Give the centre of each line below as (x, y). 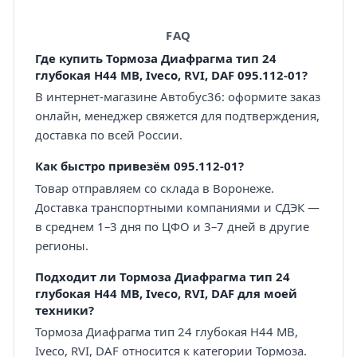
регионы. (61, 245)
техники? (64, 310)
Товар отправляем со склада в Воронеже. (154, 188)
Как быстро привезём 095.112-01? (139, 166)
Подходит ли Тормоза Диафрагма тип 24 (162, 276)
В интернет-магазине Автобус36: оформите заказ (177, 97)
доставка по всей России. (108, 135)
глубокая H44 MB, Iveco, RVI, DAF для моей (166, 293)
